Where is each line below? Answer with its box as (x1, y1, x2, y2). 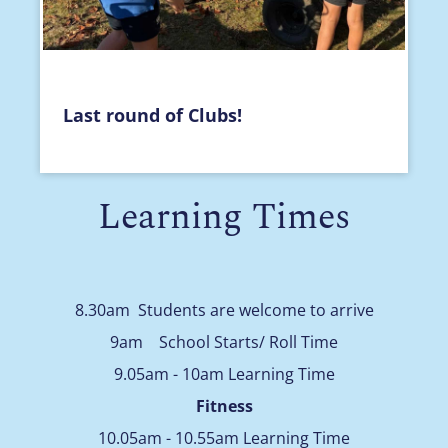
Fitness (195, 394, 253, 417)
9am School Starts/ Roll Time (110, 330, 338, 353)
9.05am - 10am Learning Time (113, 362, 335, 385)
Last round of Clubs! (63, 102, 242, 127)
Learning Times (97, 189, 351, 245)
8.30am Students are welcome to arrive (74, 298, 374, 321)
